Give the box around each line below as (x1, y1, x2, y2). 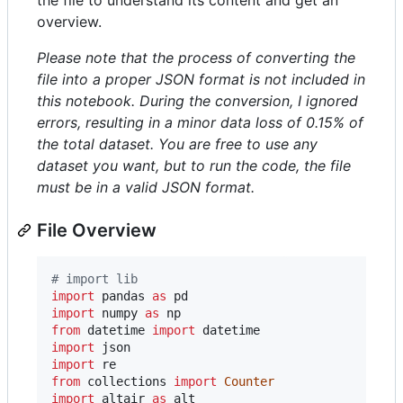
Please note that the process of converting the (37, 48, 355, 67)
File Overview (37, 219, 157, 241)
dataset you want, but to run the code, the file (37, 156, 351, 175)
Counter (224, 373, 274, 389)
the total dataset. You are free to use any (37, 134, 318, 153)
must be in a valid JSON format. (37, 177, 255, 196)
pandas (102, 288, 145, 303)
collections (87, 373, 166, 389)
